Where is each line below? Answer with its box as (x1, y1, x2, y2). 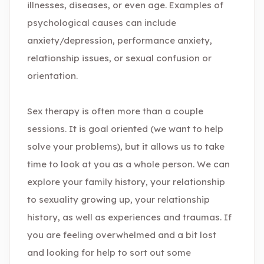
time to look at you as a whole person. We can (27, 159, 230, 170)
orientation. (27, 70, 78, 81)
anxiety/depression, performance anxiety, (27, 35, 212, 46)
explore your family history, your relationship (27, 176, 225, 187)
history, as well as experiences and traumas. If (27, 212, 232, 223)
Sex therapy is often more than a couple (27, 105, 203, 117)
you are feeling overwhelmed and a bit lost (27, 229, 216, 240)
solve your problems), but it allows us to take (27, 141, 225, 152)
